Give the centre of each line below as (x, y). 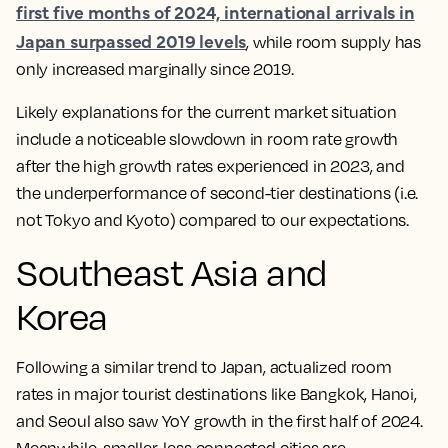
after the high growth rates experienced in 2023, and (210, 166)
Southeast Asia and (171, 272)
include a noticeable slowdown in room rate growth (207, 139)
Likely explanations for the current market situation (206, 112)
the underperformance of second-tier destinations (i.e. (217, 193)
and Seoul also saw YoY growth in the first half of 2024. (219, 421)
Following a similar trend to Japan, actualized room (204, 367)
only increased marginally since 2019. (155, 69)
